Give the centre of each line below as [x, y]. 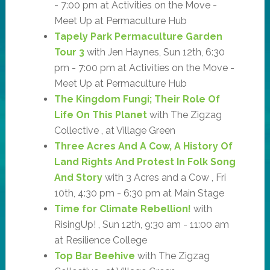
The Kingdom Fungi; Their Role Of [137, 99]
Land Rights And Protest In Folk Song [145, 162]
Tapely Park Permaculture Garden [138, 36]
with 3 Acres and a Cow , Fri [164, 177]
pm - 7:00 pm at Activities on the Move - [144, 67]
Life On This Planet [100, 115]
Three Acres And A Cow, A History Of [143, 146]
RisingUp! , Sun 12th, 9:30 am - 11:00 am [141, 224]
